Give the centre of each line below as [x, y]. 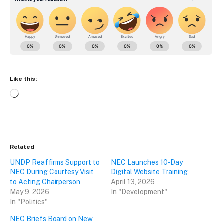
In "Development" [139, 192]
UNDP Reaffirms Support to [55, 162]
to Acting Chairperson [45, 182]
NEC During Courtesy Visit [52, 172]
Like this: [23, 79]
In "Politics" [29, 201]
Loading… [36, 95]
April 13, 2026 [133, 182]
